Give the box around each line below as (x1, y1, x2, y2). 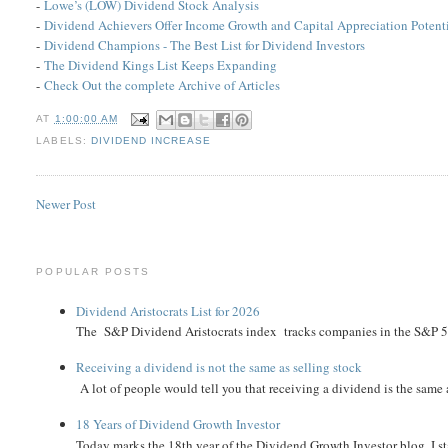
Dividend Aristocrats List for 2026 (76, 301, 261, 320)
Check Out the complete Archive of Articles (44, 76, 281, 94)
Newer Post (36, 195, 97, 214)
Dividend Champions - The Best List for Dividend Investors (44, 36, 366, 54)
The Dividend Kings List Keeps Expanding (44, 56, 278, 74)
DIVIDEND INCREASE (90, 134, 211, 146)
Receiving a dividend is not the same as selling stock (76, 358, 363, 377)
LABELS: (36, 134, 91, 146)
